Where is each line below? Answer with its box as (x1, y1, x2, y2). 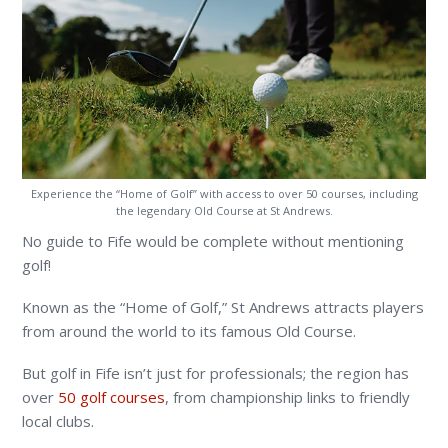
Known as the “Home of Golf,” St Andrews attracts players (22, 297, 425, 318)
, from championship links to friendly (165, 387, 411, 408)
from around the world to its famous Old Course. (22, 321, 357, 342)
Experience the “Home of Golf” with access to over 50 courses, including (30, 186, 418, 202)
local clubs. (22, 411, 95, 432)
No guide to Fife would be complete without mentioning (22, 231, 405, 252)
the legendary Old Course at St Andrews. (115, 203, 333, 219)
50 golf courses (58, 387, 166, 408)
